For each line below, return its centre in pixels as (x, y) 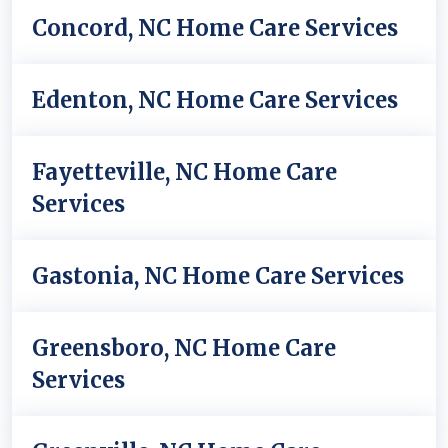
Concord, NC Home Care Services (215, 28)
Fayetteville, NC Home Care (184, 172)
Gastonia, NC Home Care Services (218, 276)
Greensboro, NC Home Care (184, 348)
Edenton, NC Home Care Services (215, 100)
